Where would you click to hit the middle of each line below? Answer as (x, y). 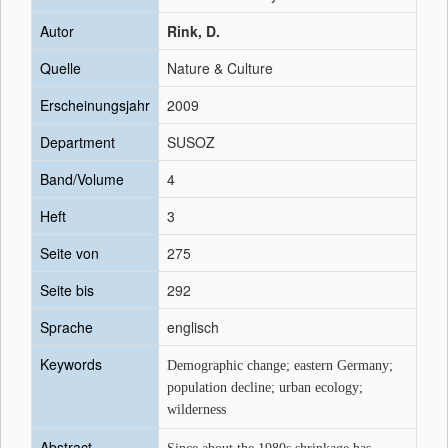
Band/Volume (82, 179)
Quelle (60, 68)
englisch (193, 327)
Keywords (71, 364)
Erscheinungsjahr (95, 105)
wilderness (196, 409)
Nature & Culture (220, 68)
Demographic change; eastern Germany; (280, 365)
